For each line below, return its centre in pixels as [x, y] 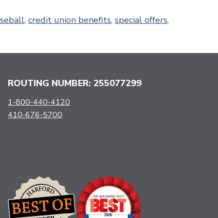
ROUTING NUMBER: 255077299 [75, 83]
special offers [141, 20]
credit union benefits [70, 20]
